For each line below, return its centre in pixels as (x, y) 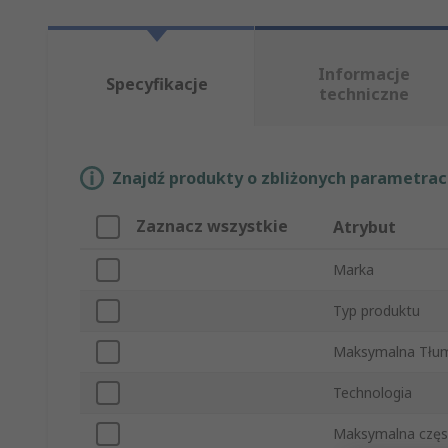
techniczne (363, 94)
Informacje (363, 74)
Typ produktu (376, 311)
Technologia (372, 393)
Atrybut (364, 227)
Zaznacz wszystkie (212, 226)
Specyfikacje (156, 84)
